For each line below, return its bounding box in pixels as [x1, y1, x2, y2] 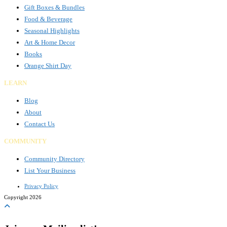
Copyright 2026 [4, 194, 42, 201]
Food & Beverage [24, 15, 72, 23]
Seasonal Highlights [24, 27, 80, 35]
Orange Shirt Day [24, 62, 71, 70]
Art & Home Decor [24, 39, 75, 47]
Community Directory [24, 155, 85, 163]
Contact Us [24, 120, 55, 128]
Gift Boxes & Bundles [24, 4, 85, 12]
